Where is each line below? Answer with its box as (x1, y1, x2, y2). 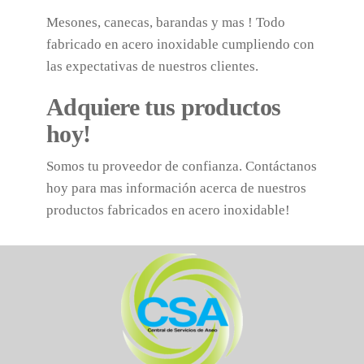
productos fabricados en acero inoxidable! (45, 202, 290, 218)
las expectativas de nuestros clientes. (45, 58, 258, 74)
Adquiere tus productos (45, 93, 281, 120)
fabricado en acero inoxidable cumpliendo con (45, 37, 314, 52)
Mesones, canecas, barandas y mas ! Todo (45, 15, 285, 30)
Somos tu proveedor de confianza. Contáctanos (45, 158, 317, 174)
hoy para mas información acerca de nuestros (45, 180, 306, 196)
